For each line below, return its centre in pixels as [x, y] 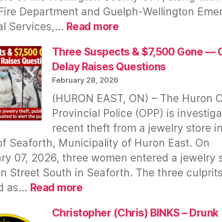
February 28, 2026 [85, 81]
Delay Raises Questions [109, 66]
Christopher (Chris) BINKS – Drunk [135, 213]
